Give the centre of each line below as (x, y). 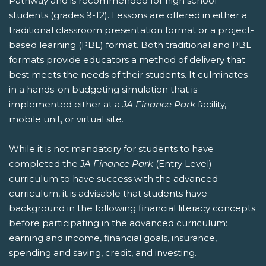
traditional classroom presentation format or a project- (132, 30)
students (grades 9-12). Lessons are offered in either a (128, 15)
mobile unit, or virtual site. (66, 119)
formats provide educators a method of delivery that (127, 60)
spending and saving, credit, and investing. (103, 253)
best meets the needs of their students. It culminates (128, 75)
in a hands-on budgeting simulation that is (103, 90)
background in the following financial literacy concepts (132, 208)
